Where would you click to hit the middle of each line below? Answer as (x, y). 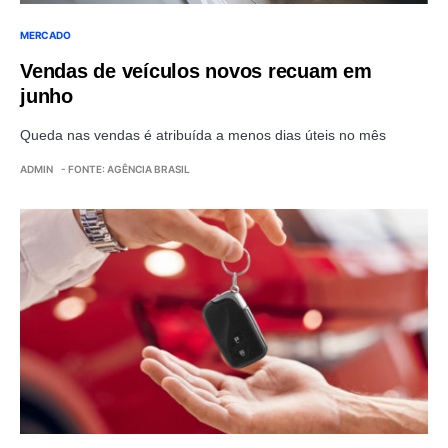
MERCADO (45, 35)
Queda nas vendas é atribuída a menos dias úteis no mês (203, 135)
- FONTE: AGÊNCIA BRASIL (125, 169)
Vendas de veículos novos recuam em (196, 71)
